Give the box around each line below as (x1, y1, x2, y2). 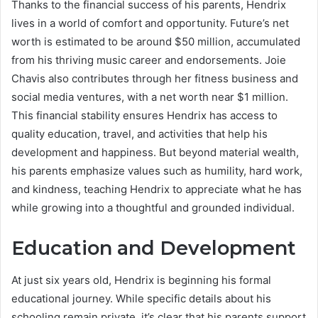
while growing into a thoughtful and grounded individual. (11, 201, 295, 215)
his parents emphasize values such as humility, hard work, (11, 164, 302, 178)
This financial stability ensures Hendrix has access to (11, 109, 278, 123)
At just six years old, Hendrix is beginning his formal (11, 273, 271, 287)
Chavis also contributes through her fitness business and (11, 72, 298, 86)
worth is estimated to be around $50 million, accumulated (11, 35, 300, 49)
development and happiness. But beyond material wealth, (11, 146, 299, 160)
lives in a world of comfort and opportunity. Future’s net (11, 16, 289, 31)
